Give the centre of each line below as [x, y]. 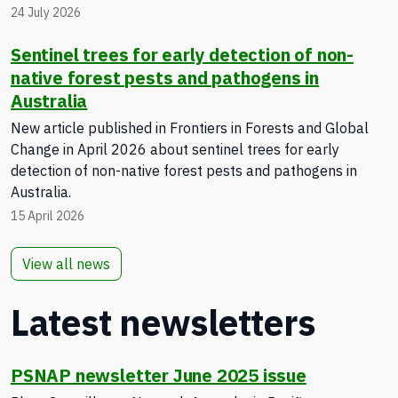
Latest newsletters [163, 322]
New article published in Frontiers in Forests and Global [190, 127]
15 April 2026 [48, 215]
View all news [66, 263]
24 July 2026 [46, 13]
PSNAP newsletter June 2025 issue [159, 375]
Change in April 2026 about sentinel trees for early [175, 149]
